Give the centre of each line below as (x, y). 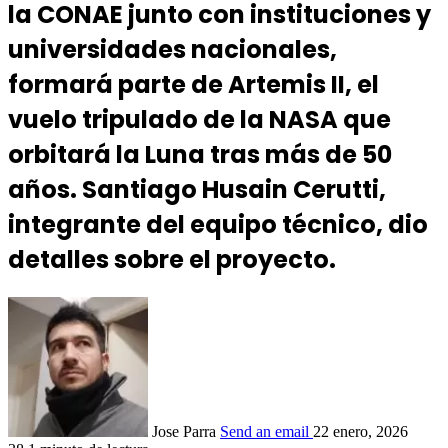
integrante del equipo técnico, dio (218, 225)
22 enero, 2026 (360, 432)
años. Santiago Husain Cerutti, (197, 190)
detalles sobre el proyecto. (172, 260)
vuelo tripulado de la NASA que (199, 120)
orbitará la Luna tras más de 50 (200, 155)
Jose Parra (184, 432)
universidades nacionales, (172, 50)
